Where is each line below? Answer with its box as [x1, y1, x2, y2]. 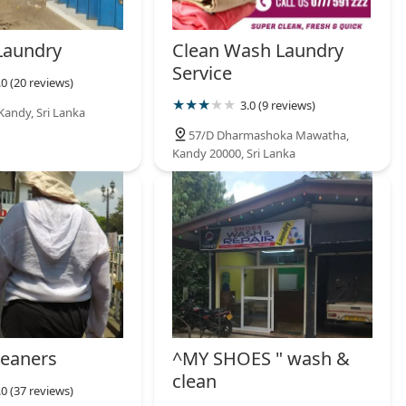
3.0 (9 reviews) [240, 97, 316, 114]
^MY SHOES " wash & [172, 345, 351, 371]
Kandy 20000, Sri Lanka [172, 145, 296, 162]
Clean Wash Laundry [172, 38, 344, 63]
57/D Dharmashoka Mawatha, [188, 127, 350, 144]
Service [172, 61, 233, 86]
